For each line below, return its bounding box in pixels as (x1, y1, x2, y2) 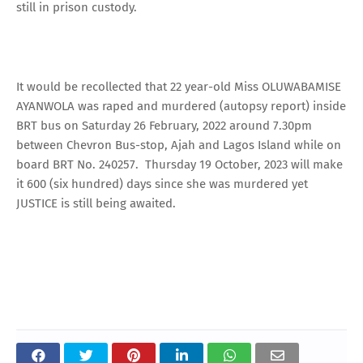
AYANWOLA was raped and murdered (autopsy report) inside (16, 98, 346, 113)
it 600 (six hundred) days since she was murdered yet (16, 176, 308, 191)
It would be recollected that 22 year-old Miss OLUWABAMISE (16, 79, 341, 94)
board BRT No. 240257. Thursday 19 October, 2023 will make (16, 156, 343, 172)
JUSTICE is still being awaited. (16, 195, 179, 211)
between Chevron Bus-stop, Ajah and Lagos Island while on (16, 137, 341, 152)
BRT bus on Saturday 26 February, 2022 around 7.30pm (16, 117, 312, 133)
